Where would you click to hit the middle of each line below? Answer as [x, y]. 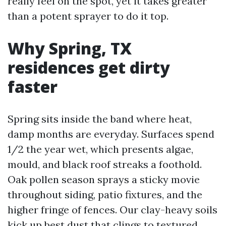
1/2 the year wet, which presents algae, [100, 149]
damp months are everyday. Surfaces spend [111, 134]
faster [33, 87]
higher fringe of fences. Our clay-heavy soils [112, 210]
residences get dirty [89, 67]
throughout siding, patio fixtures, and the [105, 194]
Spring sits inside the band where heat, [100, 119]
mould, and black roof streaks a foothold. [105, 164]
